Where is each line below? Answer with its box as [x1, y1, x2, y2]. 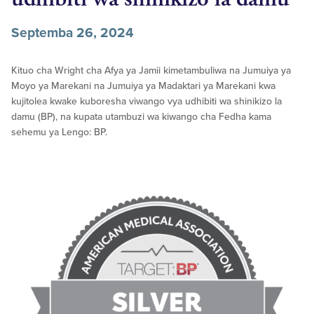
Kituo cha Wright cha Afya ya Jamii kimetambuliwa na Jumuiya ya [11, 64, 291, 77]
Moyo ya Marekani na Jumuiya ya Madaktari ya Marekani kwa [11, 80, 275, 93]
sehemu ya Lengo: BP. [11, 126, 107, 139]
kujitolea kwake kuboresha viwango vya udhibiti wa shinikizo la [11, 95, 282, 108]
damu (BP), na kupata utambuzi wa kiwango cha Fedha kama [11, 111, 271, 123]
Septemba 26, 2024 [11, 25, 133, 41]
